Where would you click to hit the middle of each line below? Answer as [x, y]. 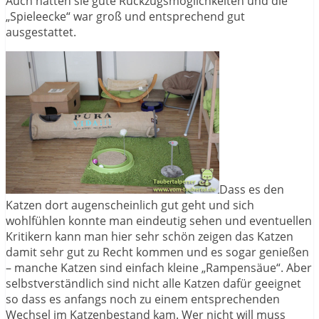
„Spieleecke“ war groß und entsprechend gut [125, 16]
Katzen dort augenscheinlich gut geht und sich [130, 205]
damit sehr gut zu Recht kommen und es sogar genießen [157, 252]
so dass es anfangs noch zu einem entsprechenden [143, 299]
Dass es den [252, 189]
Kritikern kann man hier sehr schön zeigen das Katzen [150, 236]
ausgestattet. [41, 32]
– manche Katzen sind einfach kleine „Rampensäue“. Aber [159, 267]
